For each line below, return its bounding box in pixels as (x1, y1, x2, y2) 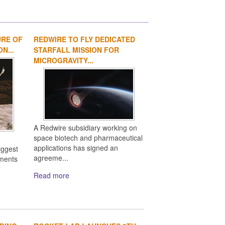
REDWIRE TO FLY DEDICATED (34, 34, 136, 45)
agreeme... (34, 153, 69, 163)
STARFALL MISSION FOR (34, 45, 120, 55)
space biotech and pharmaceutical (34, 133, 143, 143)
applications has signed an (34, 143, 119, 153)
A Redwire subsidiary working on (34, 123, 138, 133)
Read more (34, 170, 70, 181)
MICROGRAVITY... (34, 55, 94, 66)
